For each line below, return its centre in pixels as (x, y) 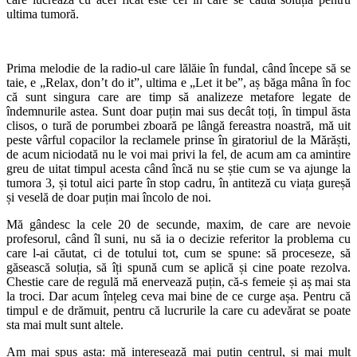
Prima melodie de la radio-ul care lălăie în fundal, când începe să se (178, 68)
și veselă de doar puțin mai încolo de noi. (109, 197)
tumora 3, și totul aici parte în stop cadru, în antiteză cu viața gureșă (178, 182)
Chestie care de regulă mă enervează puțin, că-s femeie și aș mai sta (178, 281)
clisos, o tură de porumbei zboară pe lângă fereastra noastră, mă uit (178, 125)
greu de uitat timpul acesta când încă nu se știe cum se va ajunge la (178, 168)
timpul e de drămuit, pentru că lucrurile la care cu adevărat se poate (178, 310)
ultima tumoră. (43, 14)
